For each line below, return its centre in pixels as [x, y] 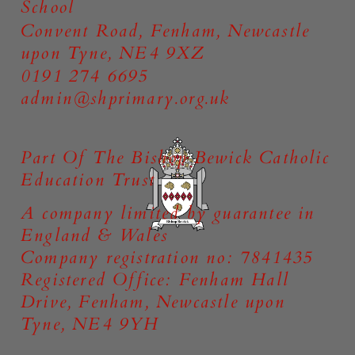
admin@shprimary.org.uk [126, 99]
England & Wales [95, 235]
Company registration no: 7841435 [167, 257]
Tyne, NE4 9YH [90, 324]
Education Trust [88, 180]
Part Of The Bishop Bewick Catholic [175, 158]
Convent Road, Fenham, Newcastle [166, 31]
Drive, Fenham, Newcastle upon [153, 302]
